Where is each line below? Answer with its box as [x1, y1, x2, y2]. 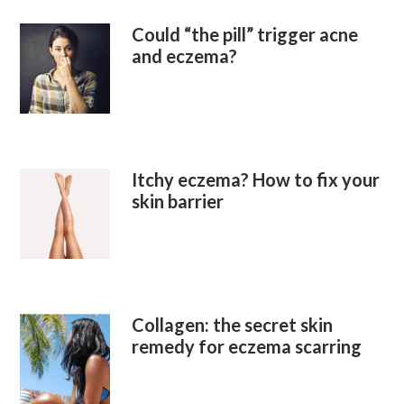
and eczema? [132, 45, 238, 67]
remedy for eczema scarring [132, 335, 363, 357]
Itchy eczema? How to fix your [132, 169, 381, 190]
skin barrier [132, 190, 225, 212]
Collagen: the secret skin [132, 314, 334, 335]
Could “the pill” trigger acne [132, 23, 359, 45]
